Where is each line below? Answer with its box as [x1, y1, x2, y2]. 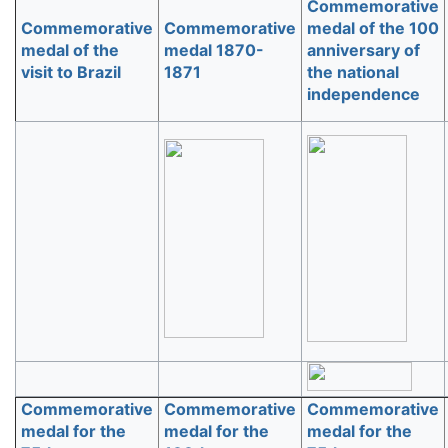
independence [307, 84, 420, 104]
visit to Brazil [21, 62, 121, 82]
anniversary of [307, 40, 420, 60]
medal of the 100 [307, 18, 439, 38]
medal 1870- [164, 40, 264, 60]
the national [307, 62, 399, 82]
